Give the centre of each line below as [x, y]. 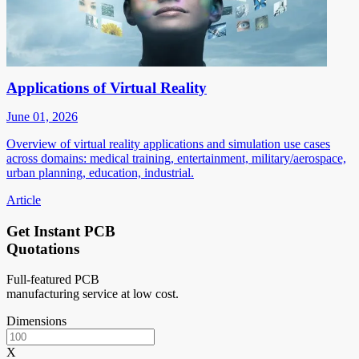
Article [24, 200]
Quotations [43, 248]
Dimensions [36, 321]
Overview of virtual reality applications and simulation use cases [168, 143]
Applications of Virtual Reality [107, 87]
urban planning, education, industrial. [100, 172]
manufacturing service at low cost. [93, 294]
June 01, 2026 [42, 116]
